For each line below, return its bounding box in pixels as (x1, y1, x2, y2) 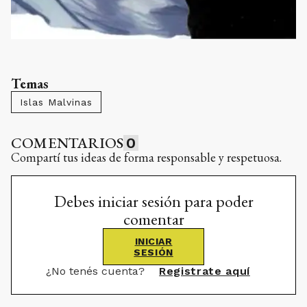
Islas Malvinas (20, 97, 93, 108)
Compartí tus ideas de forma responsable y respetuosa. (11, 149, 282, 165)
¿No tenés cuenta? (46, 265, 149, 278)
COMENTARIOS (11, 133, 124, 153)
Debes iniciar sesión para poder (53, 191, 254, 212)
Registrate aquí (159, 265, 250, 278)
